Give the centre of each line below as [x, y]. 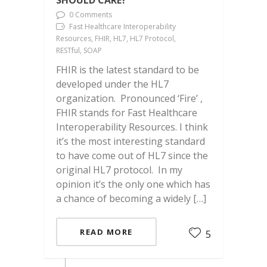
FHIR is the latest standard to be [128, 70]
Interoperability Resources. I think [132, 127]
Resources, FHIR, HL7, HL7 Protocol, [116, 39]
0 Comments [91, 15]
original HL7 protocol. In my [119, 170]
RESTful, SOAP [79, 51]
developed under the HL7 [112, 84]
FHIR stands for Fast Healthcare [127, 113]
